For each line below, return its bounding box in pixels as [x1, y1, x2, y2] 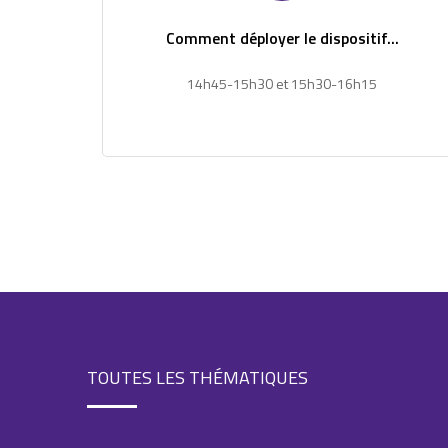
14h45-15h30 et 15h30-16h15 [187, 72, 377, 94]
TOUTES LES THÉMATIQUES [87, 363, 308, 391]
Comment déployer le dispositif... [165, 25, 399, 50]
